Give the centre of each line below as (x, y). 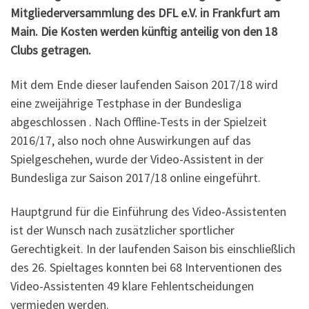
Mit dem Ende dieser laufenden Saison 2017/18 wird (144, 84)
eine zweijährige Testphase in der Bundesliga (126, 103)
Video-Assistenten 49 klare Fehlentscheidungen (132, 286)
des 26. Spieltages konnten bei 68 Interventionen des (146, 268)
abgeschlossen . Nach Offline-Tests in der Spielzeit (139, 121)
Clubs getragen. (51, 50)
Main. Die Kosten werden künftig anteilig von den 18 (144, 32)
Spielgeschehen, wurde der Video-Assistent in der (137, 159)
